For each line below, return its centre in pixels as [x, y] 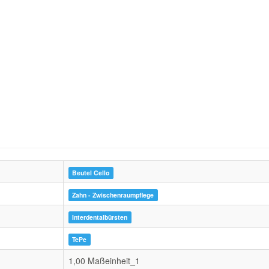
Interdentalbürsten [100, 217]
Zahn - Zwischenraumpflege [113, 195]
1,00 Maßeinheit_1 [104, 261]
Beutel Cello [91, 173]
